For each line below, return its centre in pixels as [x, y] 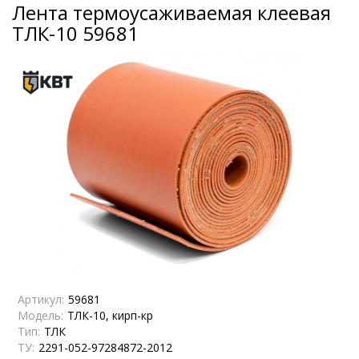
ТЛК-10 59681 [75, 33]
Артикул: [41, 299]
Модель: [40, 315]
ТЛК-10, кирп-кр [110, 315]
